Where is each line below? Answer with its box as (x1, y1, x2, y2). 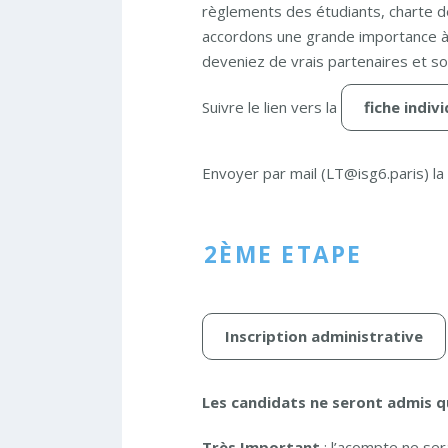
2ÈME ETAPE (204, 238, 363, 270)
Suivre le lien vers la (202, 96, 341, 117)
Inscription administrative (225, 325, 423, 346)
